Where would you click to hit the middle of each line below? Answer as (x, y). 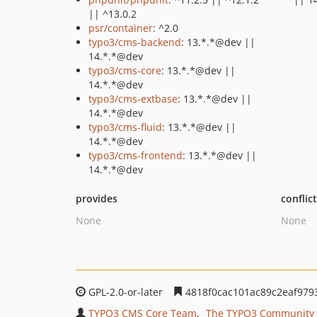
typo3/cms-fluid (125, 127)
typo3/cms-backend (135, 42)
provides (97, 198)
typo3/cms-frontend (136, 155)
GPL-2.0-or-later (126, 292)
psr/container (121, 28)
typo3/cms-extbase (133, 99)
